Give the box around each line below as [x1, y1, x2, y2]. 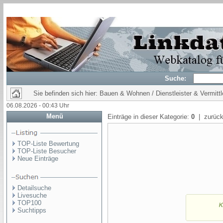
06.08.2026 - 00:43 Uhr [6, 102, 69, 109]
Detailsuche [17, 184, 51, 192]
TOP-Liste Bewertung [17, 140, 79, 147]
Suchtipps [17, 207, 46, 214]
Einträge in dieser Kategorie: [108, 113, 191, 120]
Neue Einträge [17, 155, 58, 162]
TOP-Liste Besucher [17, 147, 76, 155]
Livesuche [17, 192, 47, 199]
